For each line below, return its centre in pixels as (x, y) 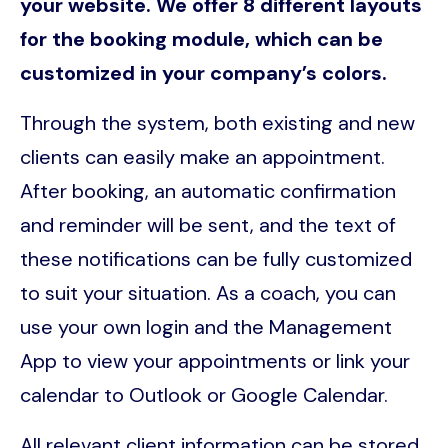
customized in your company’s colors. (203, 72)
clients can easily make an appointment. (202, 156)
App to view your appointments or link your (215, 360)
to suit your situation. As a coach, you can (208, 292)
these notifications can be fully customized (216, 258)
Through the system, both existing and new (217, 122)
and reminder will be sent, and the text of (208, 224)
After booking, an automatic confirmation (208, 190)
